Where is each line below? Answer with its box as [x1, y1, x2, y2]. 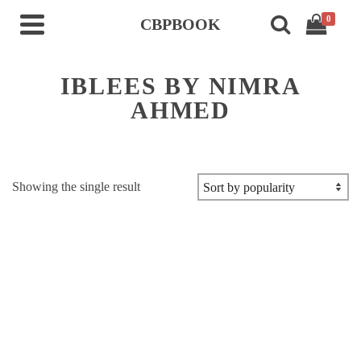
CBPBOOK [140, 15, 221, 33]
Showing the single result [12, 180, 140, 193]
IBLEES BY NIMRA [60, 73, 301, 99]
